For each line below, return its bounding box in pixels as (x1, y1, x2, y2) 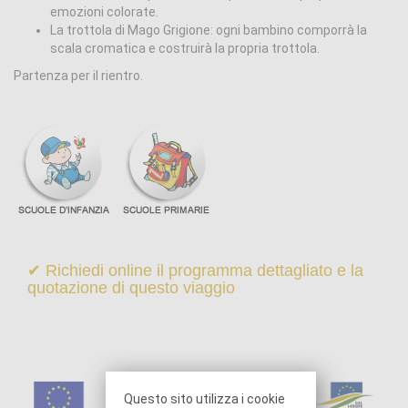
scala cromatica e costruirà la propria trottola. (50, 41, 320, 56)
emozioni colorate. (50, 5, 158, 19)
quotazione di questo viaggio (27, 279, 235, 297)
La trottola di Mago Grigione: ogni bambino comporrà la (50, 23, 367, 37)
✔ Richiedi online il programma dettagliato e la (27, 261, 363, 280)
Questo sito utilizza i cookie (123, 391, 285, 406)
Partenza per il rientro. (14, 68, 143, 83)
